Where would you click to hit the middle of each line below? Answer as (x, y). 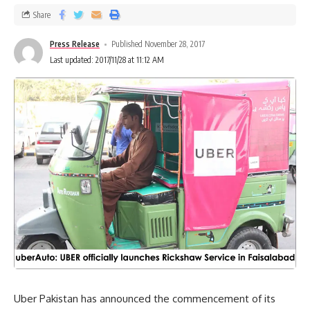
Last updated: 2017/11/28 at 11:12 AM (107, 60)
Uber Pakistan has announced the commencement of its (145, 298)
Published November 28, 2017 (158, 44)
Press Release (75, 44)
